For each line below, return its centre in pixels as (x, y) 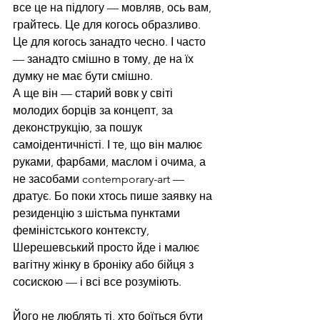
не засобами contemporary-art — (100, 179)
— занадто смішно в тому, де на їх (105, 59)
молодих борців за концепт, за (94, 111)
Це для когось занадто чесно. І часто (111, 42)
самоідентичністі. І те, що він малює (109, 145)
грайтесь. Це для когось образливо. (108, 25)
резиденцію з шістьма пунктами (98, 214)
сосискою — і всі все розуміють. (97, 282)
